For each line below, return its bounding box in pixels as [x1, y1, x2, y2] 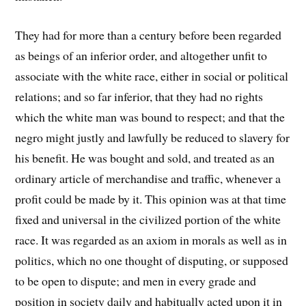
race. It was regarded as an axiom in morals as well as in [15, 232, 288, 249]
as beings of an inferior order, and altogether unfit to [15, 47, 268, 64]
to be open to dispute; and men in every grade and [15, 273, 257, 290]
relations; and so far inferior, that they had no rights [15, 88, 264, 105]
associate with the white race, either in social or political [15, 68, 289, 85]
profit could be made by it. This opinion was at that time [15, 191, 287, 208]
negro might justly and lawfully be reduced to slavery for [15, 129, 290, 146]
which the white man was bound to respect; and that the [15, 109, 286, 126]
